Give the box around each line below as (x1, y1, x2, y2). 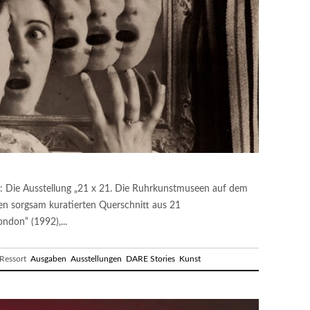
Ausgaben (30, 254, 66, 263)
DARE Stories (126, 254, 175, 263)
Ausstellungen (71, 254, 122, 263)
